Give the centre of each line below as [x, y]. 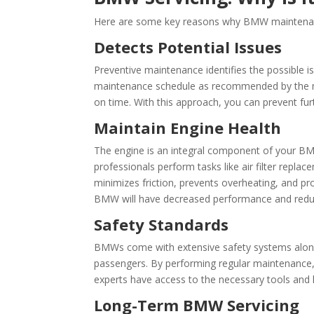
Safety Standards [162, 224]
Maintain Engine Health [188, 128]
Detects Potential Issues [188, 47]
